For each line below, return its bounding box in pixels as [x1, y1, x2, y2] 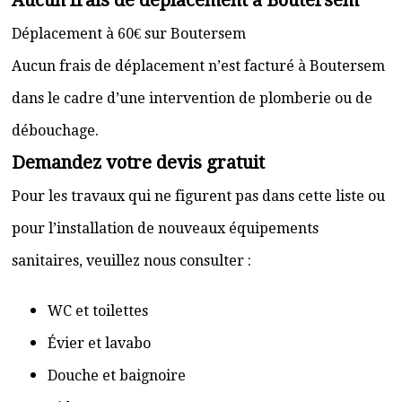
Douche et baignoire [48, 367, 186, 384]
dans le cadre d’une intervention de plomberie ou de [12, 90, 372, 107]
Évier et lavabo [48, 335, 151, 352]
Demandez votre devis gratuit [12, 152, 265, 173]
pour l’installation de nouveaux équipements [12, 220, 319, 237]
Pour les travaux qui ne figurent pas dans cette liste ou [12, 188, 385, 205]
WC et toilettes [48, 302, 148, 319]
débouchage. [12, 122, 99, 139]
